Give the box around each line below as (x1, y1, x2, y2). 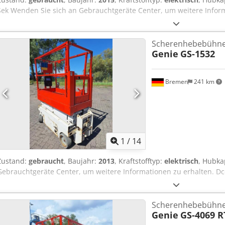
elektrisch (164, 156, 198, 166)
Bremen (163, 77, 188, 86)
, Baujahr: (64, 156, 98, 166)
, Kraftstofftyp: (115, 156, 164, 166)
